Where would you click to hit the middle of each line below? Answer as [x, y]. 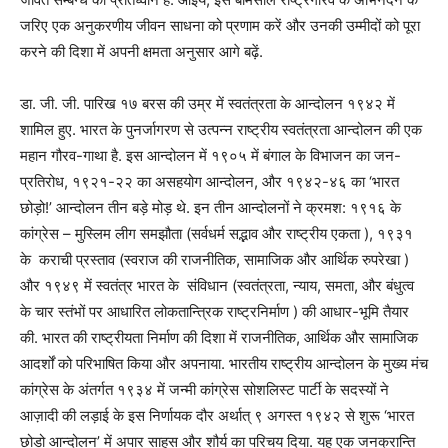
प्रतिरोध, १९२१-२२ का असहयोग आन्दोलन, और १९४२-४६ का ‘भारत [209, 182]
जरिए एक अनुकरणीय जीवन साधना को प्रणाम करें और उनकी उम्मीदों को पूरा [220, 26]
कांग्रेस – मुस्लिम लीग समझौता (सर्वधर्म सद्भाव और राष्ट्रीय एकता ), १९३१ [216, 234]
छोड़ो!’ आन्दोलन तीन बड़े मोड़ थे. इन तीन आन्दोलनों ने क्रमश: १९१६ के [210, 208]
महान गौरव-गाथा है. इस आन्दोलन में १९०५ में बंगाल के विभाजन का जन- [210, 156]
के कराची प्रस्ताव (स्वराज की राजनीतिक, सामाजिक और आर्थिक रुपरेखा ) [214, 260]
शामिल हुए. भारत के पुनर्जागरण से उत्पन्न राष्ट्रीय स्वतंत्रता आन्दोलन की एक [221, 130]
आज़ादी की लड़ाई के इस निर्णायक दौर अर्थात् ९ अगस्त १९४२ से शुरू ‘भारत [217, 416]
